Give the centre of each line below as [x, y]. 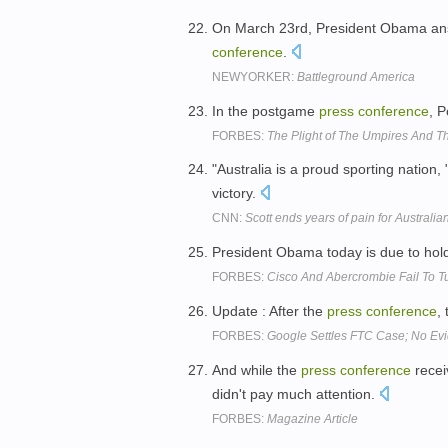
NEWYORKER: [254, 76]
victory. [236, 193]
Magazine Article [312, 418]
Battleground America [356, 76]
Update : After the [269, 310]
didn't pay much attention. [295, 393]
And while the [256, 369]
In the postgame [265, 110]
